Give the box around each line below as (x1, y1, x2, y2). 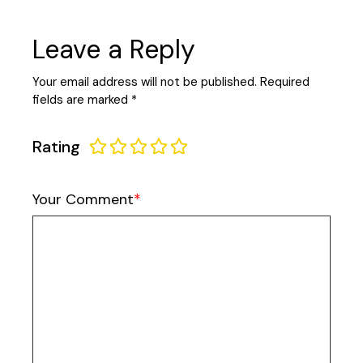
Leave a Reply (32, 32, 196, 67)
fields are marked (32, 92, 132, 109)
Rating (32, 136, 81, 158)
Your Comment (32, 190, 135, 210)
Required (260, 74, 310, 91)
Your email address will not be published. (32, 74, 258, 91)
